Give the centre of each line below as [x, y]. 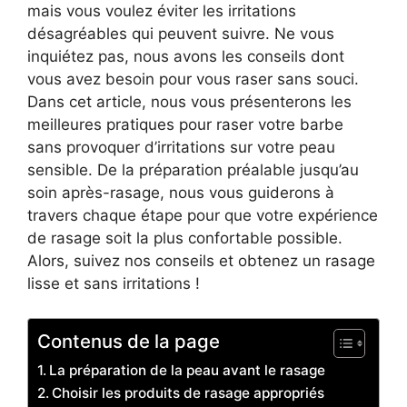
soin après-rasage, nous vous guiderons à [181, 192]
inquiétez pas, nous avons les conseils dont [186, 56]
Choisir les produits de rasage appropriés [189, 393]
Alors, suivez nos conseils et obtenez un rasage [201, 260]
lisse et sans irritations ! [114, 283]
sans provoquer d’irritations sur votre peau [181, 147]
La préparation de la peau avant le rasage [188, 370]
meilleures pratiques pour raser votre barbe [185, 124]
